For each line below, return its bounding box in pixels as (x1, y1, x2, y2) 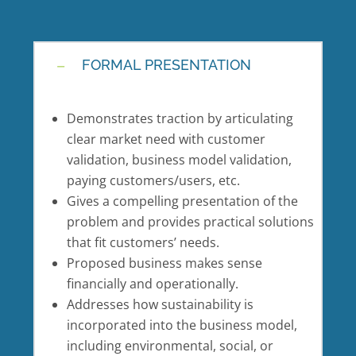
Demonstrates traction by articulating (66, 109, 293, 127)
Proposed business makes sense (66, 253, 262, 272)
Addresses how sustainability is (66, 295, 253, 313)
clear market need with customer (66, 130, 265, 148)
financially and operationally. (66, 274, 238, 292)
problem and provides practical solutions (66, 212, 314, 230)
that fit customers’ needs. (66, 233, 219, 251)
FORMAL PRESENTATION (81, 56, 251, 73)
